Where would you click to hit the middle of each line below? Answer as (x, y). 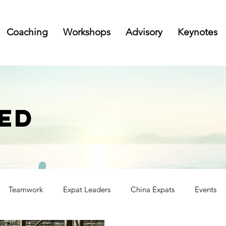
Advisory (144, 32)
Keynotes (197, 32)
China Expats (153, 189)
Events (206, 189)
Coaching (27, 32)
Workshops (87, 32)
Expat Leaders (87, 189)
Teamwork (26, 189)
